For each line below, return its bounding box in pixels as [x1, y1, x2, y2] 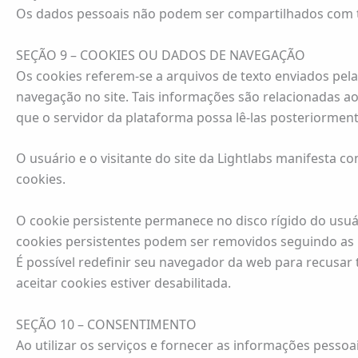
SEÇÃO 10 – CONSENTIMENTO [16, 315, 197, 333]
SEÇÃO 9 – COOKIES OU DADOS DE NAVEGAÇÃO [16, 46, 305, 64]
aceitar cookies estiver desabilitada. [16, 274, 231, 292]
